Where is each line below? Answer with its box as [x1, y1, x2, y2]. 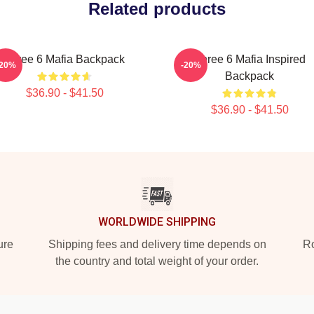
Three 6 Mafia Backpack [4, 53, 125, 65]
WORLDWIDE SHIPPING [98, 215, 216, 228]
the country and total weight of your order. [55, 255, 259, 267]
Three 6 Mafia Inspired [193, 53, 306, 65]
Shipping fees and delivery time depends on [48, 238, 266, 250]
